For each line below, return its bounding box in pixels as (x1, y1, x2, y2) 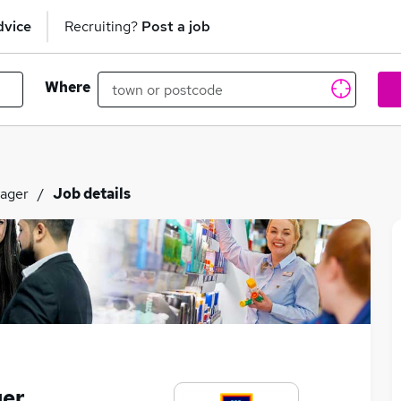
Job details (53, 184, 131, 203)
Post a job (141, 16, 210, 36)
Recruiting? (64, 16, 141, 36)
